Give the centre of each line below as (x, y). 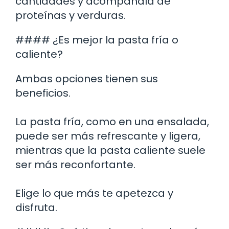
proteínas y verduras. (71, 15)
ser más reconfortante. (75, 164)
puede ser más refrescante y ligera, (108, 136)
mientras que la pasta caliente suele (110, 150)
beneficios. (43, 93)
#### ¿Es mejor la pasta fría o (97, 40)
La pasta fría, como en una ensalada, (112, 121)
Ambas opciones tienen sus (87, 78)
